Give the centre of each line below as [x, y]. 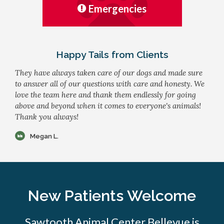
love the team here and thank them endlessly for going [105, 95]
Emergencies [117, 9]
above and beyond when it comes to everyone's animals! [108, 106]
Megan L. [44, 136]
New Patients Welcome [112, 196]
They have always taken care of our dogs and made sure [109, 73]
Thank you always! [47, 117]
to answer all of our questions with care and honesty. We [110, 84]
